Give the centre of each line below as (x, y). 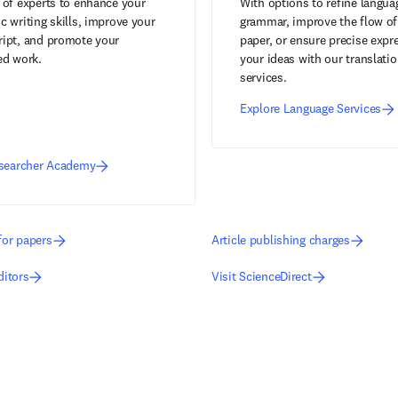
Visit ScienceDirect (261, 276)
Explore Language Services (310, 108)
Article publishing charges (280, 240)
